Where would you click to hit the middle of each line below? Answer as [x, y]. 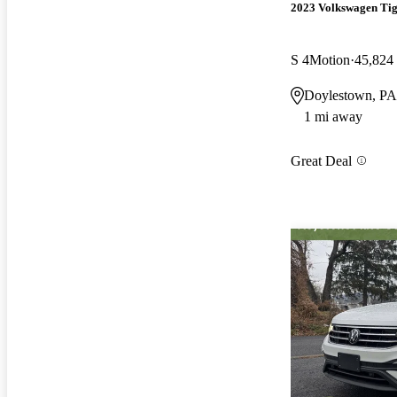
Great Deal [321, 160]
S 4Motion [320, 59]
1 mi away [333, 116]
